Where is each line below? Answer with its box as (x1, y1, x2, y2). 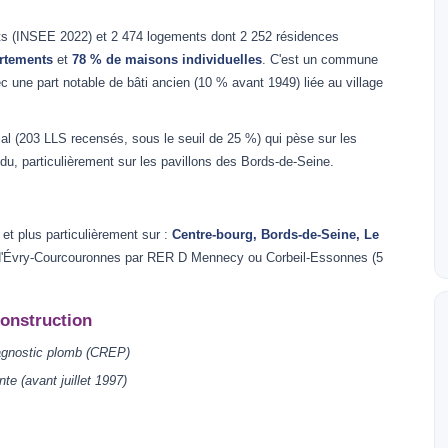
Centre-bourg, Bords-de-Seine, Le (172, 227, 379, 242)
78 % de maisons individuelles (72, 52, 262, 67)
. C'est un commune (262, 52, 378, 67)
